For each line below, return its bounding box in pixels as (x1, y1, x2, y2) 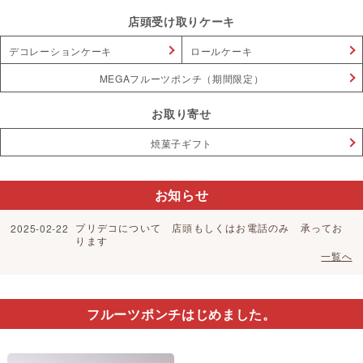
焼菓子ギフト (150, 135, 213, 150)
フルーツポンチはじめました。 (87, 304, 276, 323)
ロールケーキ (190, 43, 253, 58)
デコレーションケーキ (9, 43, 112, 58)
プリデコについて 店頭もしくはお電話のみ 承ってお (75, 220, 344, 234)
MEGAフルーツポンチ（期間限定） (99, 70, 264, 85)
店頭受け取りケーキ (127, 13, 236, 30)
